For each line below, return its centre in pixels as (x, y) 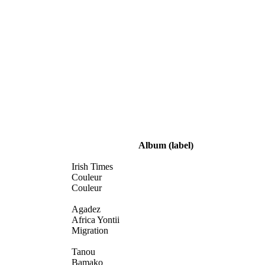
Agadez (86, 209)
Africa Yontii (96, 219)
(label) (181, 145)
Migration (90, 230)
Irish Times (92, 166)
